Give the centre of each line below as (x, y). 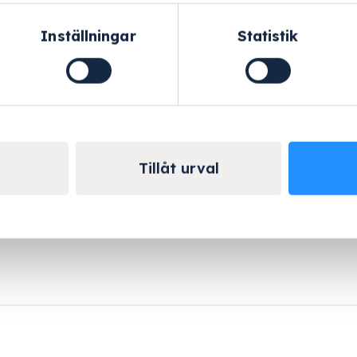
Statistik (268, 36)
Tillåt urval (178, 168)
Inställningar (88, 36)
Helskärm (232, 43)
